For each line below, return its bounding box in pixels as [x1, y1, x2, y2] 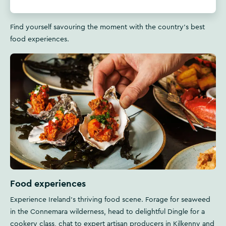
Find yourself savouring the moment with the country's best [10, 24, 205, 31]
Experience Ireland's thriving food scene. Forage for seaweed [10, 196, 210, 203]
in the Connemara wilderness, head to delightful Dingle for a [10, 208, 205, 215]
